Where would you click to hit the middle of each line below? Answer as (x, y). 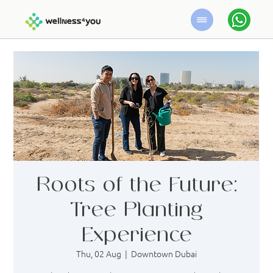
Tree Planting (136, 210)
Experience (136, 235)
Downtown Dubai (164, 253)
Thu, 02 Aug (99, 253)
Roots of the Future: (136, 185)
